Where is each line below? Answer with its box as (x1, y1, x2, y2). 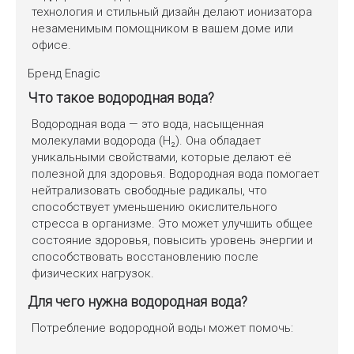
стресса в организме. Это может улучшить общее (32, 217, 313, 232)
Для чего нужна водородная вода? (28, 294, 247, 311)
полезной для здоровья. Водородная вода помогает (32, 167, 319, 182)
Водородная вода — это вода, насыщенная (32, 117, 264, 132)
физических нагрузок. (32, 266, 154, 281)
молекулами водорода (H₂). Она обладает (32, 134, 261, 149)
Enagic (65, 66, 100, 81)
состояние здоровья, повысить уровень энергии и (32, 233, 313, 248)
